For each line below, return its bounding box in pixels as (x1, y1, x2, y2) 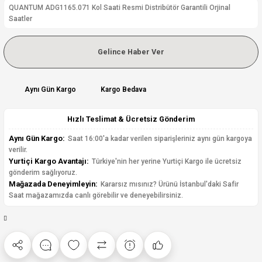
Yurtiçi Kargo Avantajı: (9, 157, 89, 166)
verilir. (9, 146, 27, 154)
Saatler (9, 15, 32, 23)
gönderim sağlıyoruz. (9, 168, 77, 177)
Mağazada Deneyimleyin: (9, 180, 98, 188)
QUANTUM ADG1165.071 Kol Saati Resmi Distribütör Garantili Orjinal (9, 4, 230, 12)
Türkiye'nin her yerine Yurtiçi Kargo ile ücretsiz (90, 157, 242, 166)
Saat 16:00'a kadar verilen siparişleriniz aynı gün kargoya (66, 135, 252, 143)
